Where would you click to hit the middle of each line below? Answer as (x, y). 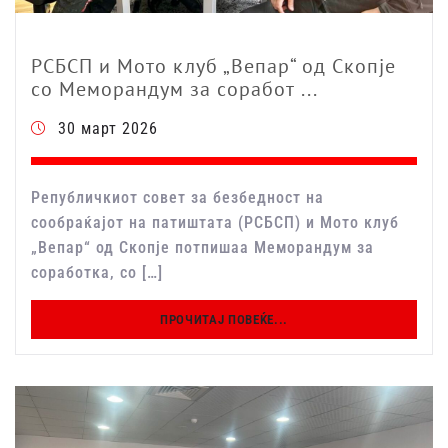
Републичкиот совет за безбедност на (177, 198)
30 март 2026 (108, 129)
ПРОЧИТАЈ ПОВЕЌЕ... (224, 320)
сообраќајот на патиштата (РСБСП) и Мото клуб (215, 223)
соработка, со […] (97, 273)
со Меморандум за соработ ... (174, 89)
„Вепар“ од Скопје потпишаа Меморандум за (202, 248)
